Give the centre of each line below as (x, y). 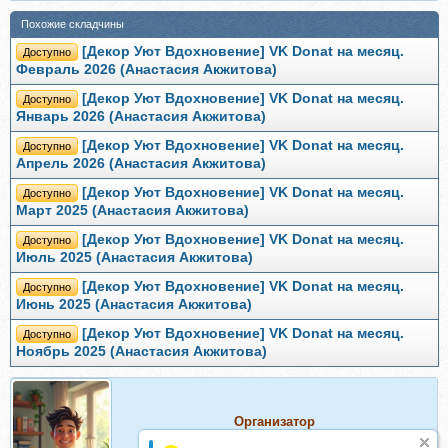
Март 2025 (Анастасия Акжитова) (132, 211)
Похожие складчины (72, 24)
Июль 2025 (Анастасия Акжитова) (134, 258)
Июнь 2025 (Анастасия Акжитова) (134, 305)
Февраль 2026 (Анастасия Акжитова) (146, 70)
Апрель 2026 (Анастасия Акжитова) (141, 164)
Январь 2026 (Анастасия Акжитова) (141, 117)
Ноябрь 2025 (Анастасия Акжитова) (141, 352)
